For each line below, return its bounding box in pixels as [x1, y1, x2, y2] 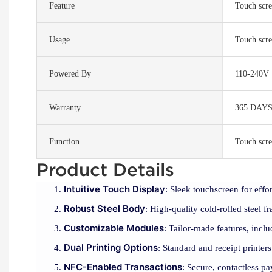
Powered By [49, 69, 91, 79]
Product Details [36, 160, 180, 180]
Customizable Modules [64, 222, 164, 234]
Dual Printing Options [64, 242, 158, 254]
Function [49, 137, 80, 147]
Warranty [49, 103, 81, 113]
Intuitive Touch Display [64, 183, 165, 195]
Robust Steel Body [64, 203, 145, 215]
